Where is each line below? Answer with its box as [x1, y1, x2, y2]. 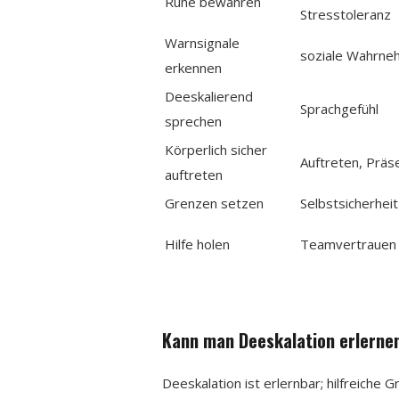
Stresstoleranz [300, 4, 392, 23]
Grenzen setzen [165, 193, 265, 212]
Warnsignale [165, 33, 240, 52]
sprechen [165, 111, 223, 130]
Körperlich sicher [165, 140, 268, 159]
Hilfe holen [165, 234, 231, 253]
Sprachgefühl [300, 99, 379, 118]
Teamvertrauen [300, 234, 397, 253]
